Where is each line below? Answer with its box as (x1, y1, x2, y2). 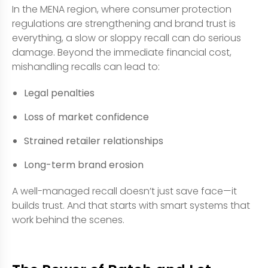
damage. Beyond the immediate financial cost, (12, 45, 232, 59)
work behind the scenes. (12, 212, 124, 227)
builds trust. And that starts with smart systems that (12, 198, 250, 212)
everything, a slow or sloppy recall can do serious (12, 31, 241, 45)
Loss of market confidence (24, 109, 149, 124)
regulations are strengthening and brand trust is (12, 16, 236, 31)
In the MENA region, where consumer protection (12, 2, 232, 16)
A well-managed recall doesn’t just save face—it (12, 184, 237, 198)
